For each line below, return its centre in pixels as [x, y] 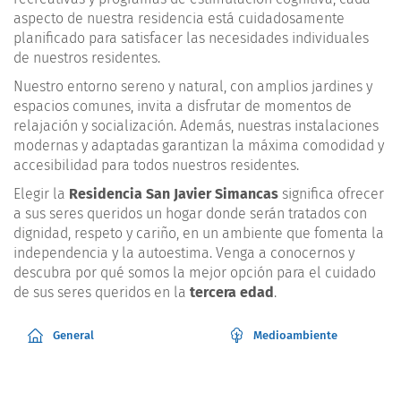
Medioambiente [295, 335]
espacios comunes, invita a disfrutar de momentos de [183, 106]
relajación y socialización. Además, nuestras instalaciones [196, 125]
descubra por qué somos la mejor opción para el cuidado [195, 272]
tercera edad [232, 292]
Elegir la [41, 193]
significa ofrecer [331, 193]
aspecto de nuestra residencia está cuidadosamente [179, 18]
